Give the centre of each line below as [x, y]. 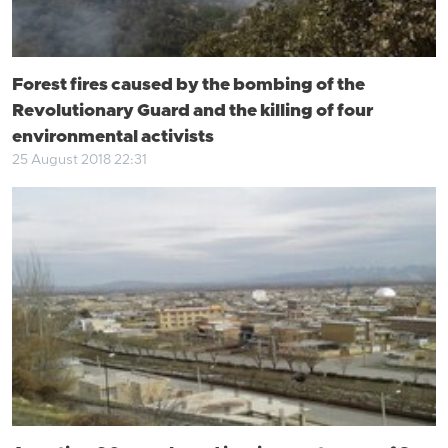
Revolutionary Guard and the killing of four [192, 111]
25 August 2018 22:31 [79, 160]
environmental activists [113, 137]
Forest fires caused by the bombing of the [188, 85]
